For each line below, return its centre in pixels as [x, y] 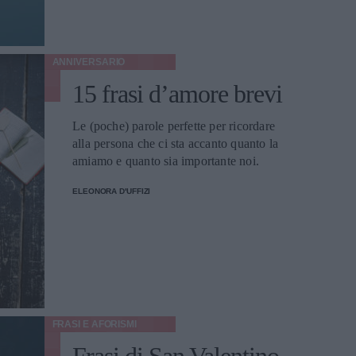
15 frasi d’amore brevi [177, 94]
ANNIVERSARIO [89, 62]
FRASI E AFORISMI [94, 324]
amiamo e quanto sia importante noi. [166, 161]
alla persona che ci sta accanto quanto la [176, 143]
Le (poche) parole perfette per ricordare [174, 126]
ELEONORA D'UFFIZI [112, 191]
